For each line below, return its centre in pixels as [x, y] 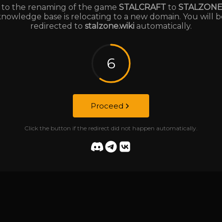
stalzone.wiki [110, 26]
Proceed [107, 106]
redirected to [57, 26]
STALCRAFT [142, 7]
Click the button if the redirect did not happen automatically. [111, 128]
